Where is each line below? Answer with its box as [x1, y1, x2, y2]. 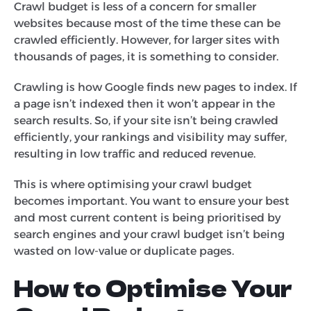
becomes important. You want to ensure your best [14, 194, 289, 208]
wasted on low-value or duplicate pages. [14, 244, 237, 258]
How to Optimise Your [14, 271, 293, 303]
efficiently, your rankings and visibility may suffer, [14, 130, 287, 144]
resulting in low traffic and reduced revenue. [14, 146, 258, 160]
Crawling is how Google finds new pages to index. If [14, 80, 297, 94]
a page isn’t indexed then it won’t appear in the [14, 96, 275, 110]
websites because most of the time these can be [14, 16, 280, 30]
